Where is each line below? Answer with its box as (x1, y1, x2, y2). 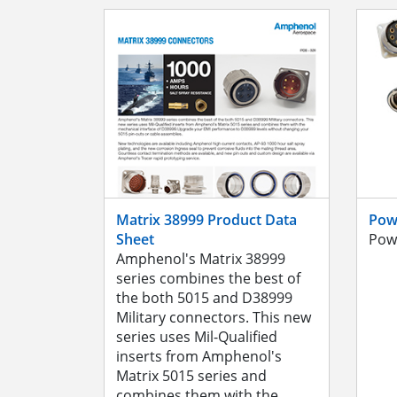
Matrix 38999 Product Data (116, 209, 297, 230)
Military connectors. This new (116, 307, 311, 327)
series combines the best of (116, 268, 300, 288)
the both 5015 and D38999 (116, 287, 292, 307)
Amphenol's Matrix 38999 (116, 248, 285, 269)
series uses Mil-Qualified (116, 326, 277, 346)
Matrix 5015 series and (116, 365, 267, 385)
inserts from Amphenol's (116, 346, 282, 366)
